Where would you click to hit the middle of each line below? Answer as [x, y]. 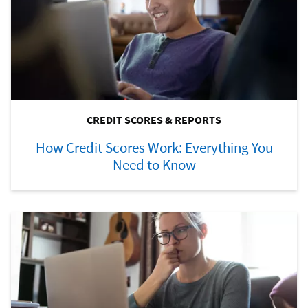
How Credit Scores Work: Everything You [154, 148]
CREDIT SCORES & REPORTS [154, 120]
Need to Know [154, 165]
